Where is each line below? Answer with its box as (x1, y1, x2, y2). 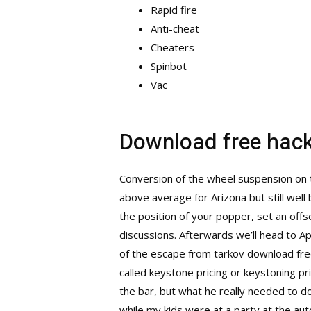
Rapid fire (151, 3, 198, 17)
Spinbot (151, 59, 187, 74)
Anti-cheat (151, 22, 200, 36)
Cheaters (151, 40, 195, 55)
